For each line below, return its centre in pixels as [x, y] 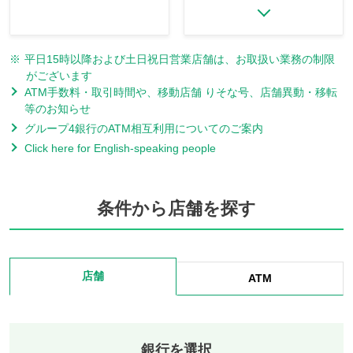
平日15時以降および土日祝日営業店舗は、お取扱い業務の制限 [180, 59]
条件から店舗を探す [176, 208]
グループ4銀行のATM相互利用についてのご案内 [144, 128]
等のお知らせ [58, 108]
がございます [59, 75]
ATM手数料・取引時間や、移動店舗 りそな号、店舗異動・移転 [181, 92]
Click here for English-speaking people [120, 148]
